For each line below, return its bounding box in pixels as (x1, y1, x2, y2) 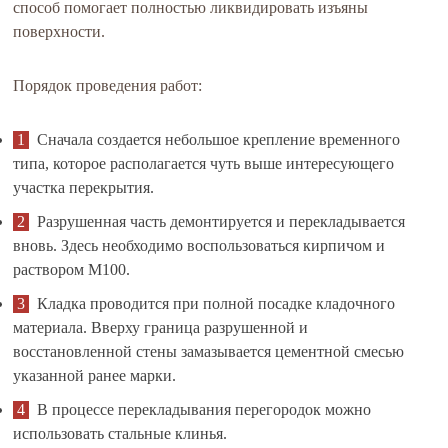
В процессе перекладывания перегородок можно (37, 401, 372, 418)
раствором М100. (13, 261, 131, 278)
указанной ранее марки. (13, 367, 177, 384)
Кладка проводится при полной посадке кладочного (37, 295, 396, 312)
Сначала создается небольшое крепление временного (37, 131, 401, 148)
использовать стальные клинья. (13, 425, 228, 442)
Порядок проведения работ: (13, 77, 203, 94)
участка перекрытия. (13, 179, 155, 196)
